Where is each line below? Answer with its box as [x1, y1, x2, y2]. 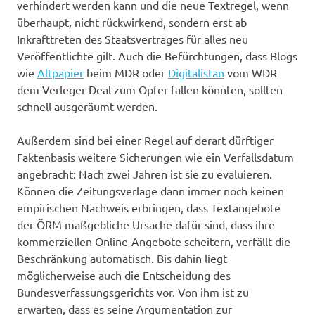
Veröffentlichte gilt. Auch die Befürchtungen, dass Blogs [17, 48, 297, 63]
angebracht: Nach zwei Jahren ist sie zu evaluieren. [17, 166, 272, 181]
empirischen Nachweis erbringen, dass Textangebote [17, 200, 281, 214]
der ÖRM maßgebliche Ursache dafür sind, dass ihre [17, 217, 275, 231]
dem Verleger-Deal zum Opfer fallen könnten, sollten [17, 82, 283, 96]
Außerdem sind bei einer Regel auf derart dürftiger [17, 132, 274, 147]
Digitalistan [168, 65, 224, 79]
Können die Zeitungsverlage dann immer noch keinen [17, 183, 284, 198]
